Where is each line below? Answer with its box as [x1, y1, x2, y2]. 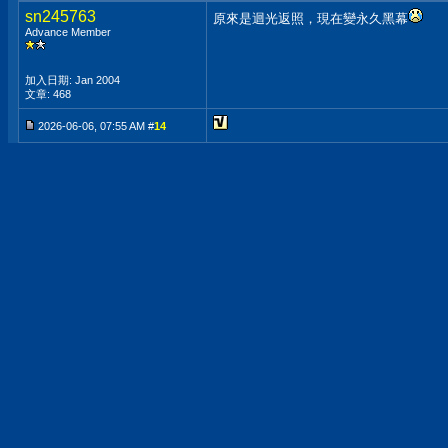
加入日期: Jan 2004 [25, 74, 120, 86]
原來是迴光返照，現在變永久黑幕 [213, 11, 408, 26]
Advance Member [25, 26, 111, 38]
